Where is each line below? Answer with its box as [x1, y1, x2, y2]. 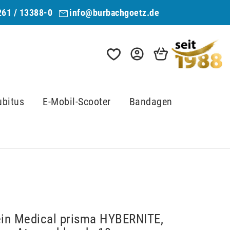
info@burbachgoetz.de [69, 7, 159, 18]
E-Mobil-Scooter [43, 95, 111, 108]
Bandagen [129, 95, 172, 108]
